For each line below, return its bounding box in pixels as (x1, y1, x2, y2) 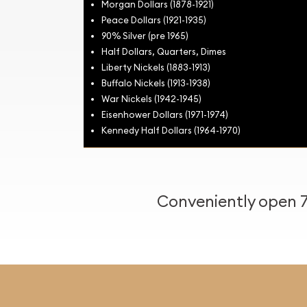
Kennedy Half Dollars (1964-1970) (101, 124, 241, 136)
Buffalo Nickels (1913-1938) (101, 77, 210, 88)
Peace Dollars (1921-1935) (101, 14, 206, 25)
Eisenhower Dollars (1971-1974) (101, 108, 228, 120)
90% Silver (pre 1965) (101, 29, 188, 41)
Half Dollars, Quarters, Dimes (101, 45, 226, 57)
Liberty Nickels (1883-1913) (101, 61, 210, 73)
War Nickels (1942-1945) (101, 93, 201, 104)
